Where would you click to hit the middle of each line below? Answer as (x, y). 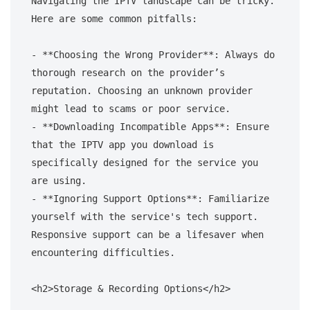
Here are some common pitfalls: (114, 18)
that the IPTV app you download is (122, 144)
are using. (59, 180)
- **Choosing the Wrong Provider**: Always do (153, 54)
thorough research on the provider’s (128, 72)
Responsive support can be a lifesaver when (147, 234)
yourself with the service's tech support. (145, 216)
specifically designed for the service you (145, 162)
